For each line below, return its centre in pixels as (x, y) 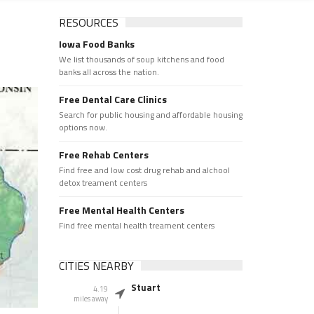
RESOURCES (88, 22)
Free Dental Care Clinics (112, 99)
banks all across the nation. (109, 72)
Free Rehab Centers (103, 155)
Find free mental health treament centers (136, 225)
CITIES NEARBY (96, 266)
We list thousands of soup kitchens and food (141, 59)
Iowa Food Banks (96, 44)
